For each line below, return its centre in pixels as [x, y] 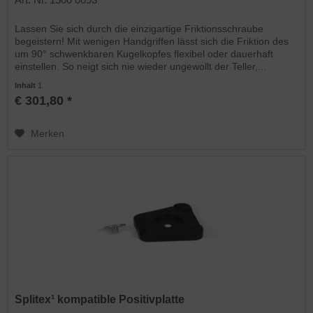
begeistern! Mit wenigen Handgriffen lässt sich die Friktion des [152, 42]
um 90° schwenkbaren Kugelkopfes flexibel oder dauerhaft [144, 54]
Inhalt [27, 86]
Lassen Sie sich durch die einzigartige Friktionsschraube [139, 29]
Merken [48, 134]
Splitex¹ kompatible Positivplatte [100, 300]
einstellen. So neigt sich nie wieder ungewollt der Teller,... [141, 67]
